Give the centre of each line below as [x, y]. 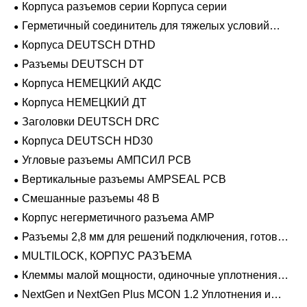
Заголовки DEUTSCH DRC [91, 121]
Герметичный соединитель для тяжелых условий [146, 25]
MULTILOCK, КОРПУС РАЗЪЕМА [107, 256]
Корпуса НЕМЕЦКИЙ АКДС [92, 83]
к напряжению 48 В [63, 249]
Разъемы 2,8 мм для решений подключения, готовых [157, 236]
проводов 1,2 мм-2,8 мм [74, 287]
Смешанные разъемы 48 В [91, 198]
